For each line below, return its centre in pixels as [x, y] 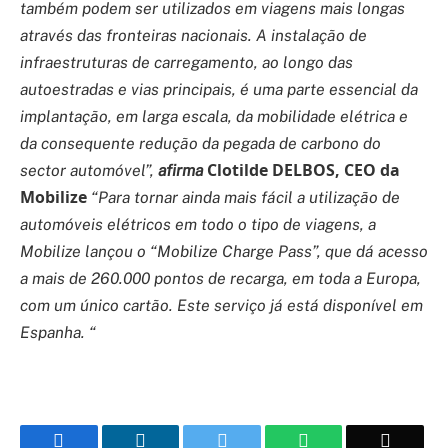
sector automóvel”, [89, 170]
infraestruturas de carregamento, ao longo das [186, 62]
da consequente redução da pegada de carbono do [200, 143]
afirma [180, 170]
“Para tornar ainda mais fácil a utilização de [243, 197]
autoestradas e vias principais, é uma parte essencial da [219, 89]
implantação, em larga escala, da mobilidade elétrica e [214, 116]
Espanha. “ [58, 332]
